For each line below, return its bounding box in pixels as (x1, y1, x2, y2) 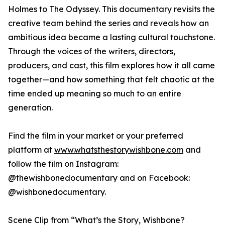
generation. (8, 102, 53, 113)
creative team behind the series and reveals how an (8, 18, 209, 29)
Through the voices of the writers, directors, (8, 46, 175, 57)
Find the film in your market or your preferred (8, 131, 183, 141)
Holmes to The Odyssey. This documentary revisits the (8, 4, 215, 15)
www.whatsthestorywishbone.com (54, 145, 183, 155)
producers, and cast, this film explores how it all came (8, 60, 215, 71)
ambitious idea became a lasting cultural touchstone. (8, 32, 215, 43)
